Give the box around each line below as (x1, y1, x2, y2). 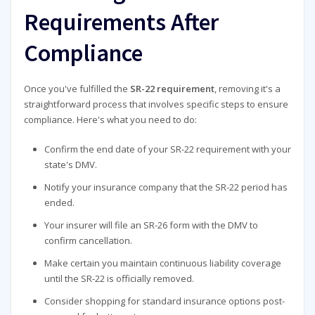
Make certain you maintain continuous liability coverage (44, 257, 282, 270)
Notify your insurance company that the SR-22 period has (44, 181, 288, 194)
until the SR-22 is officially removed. (44, 272, 195, 285)
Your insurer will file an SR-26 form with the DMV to (44, 219, 259, 232)
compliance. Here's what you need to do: (23, 113, 197, 127)
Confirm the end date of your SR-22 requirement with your (44, 143, 292, 156)
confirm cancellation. (44, 234, 133, 247)
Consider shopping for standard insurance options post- (44, 295, 285, 308)
